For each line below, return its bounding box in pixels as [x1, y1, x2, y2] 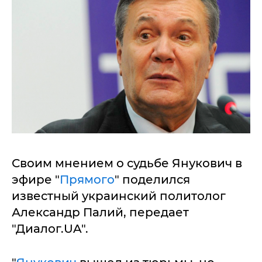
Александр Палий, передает [12, 205, 189, 219]
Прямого [60, 172, 115, 187]
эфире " [12, 172, 60, 187]
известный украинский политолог [12, 188, 226, 203]
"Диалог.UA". [12, 221, 88, 236]
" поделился [115, 172, 190, 187]
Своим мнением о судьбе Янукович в [12, 156, 242, 170]
